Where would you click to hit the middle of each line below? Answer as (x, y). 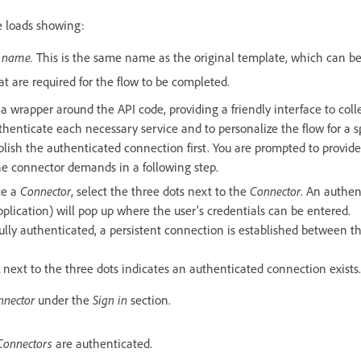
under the (65, 299)
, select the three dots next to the (160, 191)
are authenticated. (104, 343)
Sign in (110, 299)
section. (149, 299)
